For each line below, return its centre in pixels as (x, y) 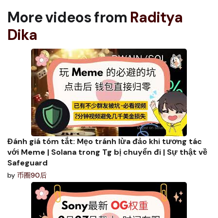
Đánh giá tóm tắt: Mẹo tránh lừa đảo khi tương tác (105, 141)
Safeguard (27, 163)
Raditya (156, 17)
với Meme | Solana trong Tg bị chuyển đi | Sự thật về (107, 152)
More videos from (69, 17)
